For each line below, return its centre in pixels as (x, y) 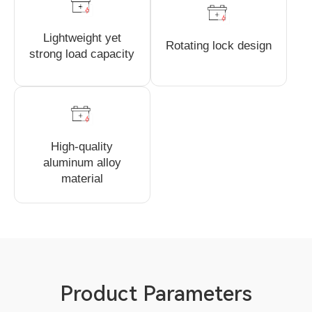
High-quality (82, 147)
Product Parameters (156, 293)
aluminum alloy (82, 163)
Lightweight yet (82, 38)
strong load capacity (82, 54)
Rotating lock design (218, 46)
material (82, 179)
